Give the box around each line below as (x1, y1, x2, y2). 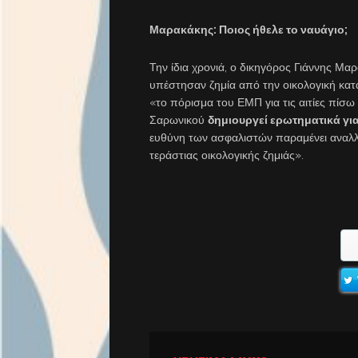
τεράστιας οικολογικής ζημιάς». (149, 149, 304, 161)
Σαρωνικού (149, 113, 208, 126)
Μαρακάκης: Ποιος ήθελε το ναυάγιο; (149, 23, 348, 36)
